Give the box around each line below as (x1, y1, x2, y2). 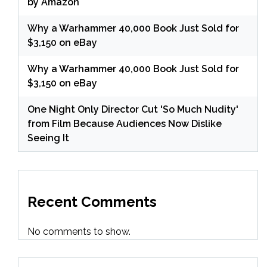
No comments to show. (27, 225, 131, 237)
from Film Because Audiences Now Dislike (27, 117, 222, 129)
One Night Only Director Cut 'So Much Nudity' (27, 103, 238, 115)
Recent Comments (27, 193, 157, 210)
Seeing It (27, 132, 69, 144)
